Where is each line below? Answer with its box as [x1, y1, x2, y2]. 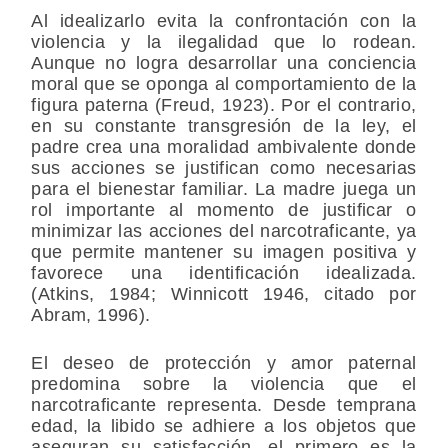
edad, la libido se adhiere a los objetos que [31, 416, 417, 437]
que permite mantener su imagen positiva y [31, 242, 417, 263]
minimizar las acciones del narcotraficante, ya [31, 221, 417, 242]
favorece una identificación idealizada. [31, 263, 417, 284]
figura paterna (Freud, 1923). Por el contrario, [31, 95, 417, 116]
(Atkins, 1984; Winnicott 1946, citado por [31, 284, 417, 305]
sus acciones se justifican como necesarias [31, 158, 417, 179]
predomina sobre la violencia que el [31, 374, 417, 395]
